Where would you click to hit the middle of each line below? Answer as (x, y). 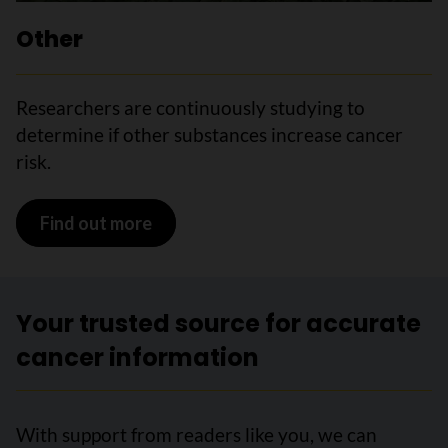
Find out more (95, 222)
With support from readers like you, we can (196, 434)
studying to (317, 107)
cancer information (137, 357)
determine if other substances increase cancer (209, 134)
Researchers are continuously (143, 107)
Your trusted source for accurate (218, 323)
